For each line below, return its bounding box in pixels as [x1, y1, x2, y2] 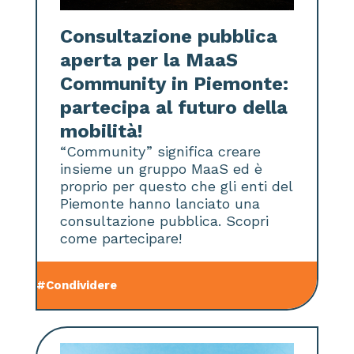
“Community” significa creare [60, 143, 262, 160]
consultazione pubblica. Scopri [60, 213, 269, 230]
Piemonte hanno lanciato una [60, 195, 261, 213]
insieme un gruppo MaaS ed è [60, 160, 263, 178]
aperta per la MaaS [60, 49, 239, 72]
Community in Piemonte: [60, 73, 289, 96]
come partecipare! [60, 230, 187, 247]
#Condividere [36, 278, 118, 293]
